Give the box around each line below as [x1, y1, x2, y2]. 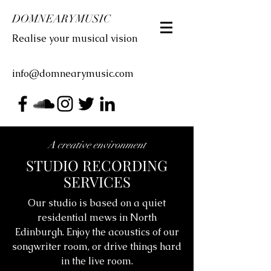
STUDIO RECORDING [26, 155, 168, 175]
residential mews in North [37, 211, 157, 224]
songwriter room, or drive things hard [12, 240, 181, 253]
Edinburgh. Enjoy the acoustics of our [15, 226, 179, 238]
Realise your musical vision [12, 32, 137, 45]
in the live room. [60, 255, 133, 267]
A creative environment [48, 139, 146, 151]
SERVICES [63, 172, 131, 191]
